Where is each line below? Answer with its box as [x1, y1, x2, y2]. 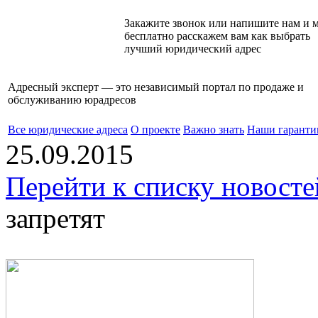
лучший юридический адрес [124, 43, 261, 55]
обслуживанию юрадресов [8, 94, 136, 106]
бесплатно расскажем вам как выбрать [124, 30, 310, 42]
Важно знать [183, 124, 244, 136]
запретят [6, 203, 105, 234]
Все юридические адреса [8, 124, 128, 136]
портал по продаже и [202, 81, 304, 93]
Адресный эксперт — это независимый [8, 81, 202, 93]
